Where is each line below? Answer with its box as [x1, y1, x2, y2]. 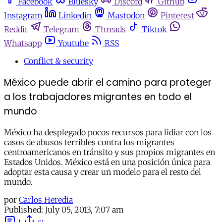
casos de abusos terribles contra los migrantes [4, 137, 174, 148]
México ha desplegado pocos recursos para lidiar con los [4, 127, 212, 138]
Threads [95, 24, 126, 34]
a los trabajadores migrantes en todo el [4, 90, 192, 104]
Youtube [58, 38, 89, 48]
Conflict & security [24, 56, 93, 66]
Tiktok [142, 24, 167, 34]
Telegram [44, 24, 79, 34]
